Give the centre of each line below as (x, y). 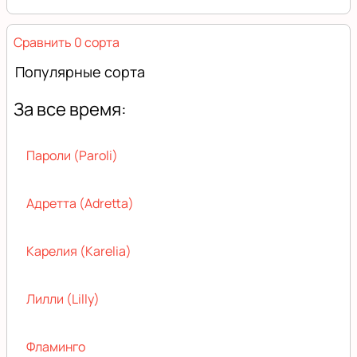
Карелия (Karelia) (79, 251)
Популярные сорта (80, 71)
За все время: (70, 109)
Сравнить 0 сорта (67, 42)
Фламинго (56, 346)
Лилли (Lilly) (63, 298)
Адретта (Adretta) (80, 203)
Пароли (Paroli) (72, 155)
